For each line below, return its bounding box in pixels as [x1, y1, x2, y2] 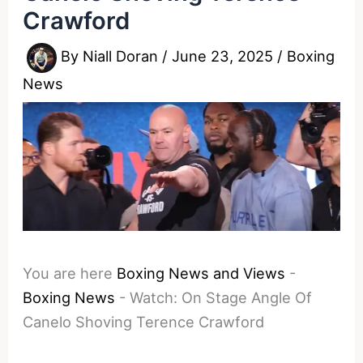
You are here [23, 263, 113, 282]
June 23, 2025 [172, 47, 278, 66]
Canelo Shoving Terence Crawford [23, 312, 265, 331]
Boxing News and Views [117, 263, 286, 282]
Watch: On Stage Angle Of [130, 288, 313, 306]
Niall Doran [83, 47, 163, 66]
